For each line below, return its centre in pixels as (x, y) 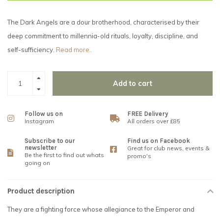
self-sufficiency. (32, 50)
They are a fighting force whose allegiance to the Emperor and (101, 209)
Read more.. (74, 50)
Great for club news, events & (168, 148)
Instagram (39, 121)
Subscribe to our (50, 141)
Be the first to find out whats (64, 155)
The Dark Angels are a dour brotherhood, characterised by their (103, 22)
